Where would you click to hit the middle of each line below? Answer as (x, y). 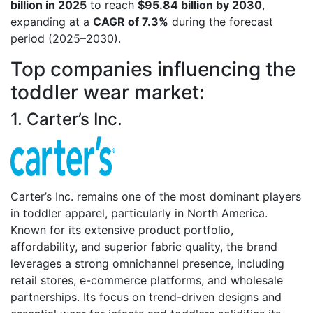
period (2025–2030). (66, 38)
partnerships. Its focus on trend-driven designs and (146, 297)
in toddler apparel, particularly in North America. (139, 213)
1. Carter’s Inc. (66, 119)
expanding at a (52, 21)
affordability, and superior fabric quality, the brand (144, 246)
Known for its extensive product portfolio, (122, 230)
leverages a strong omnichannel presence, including (147, 263)
